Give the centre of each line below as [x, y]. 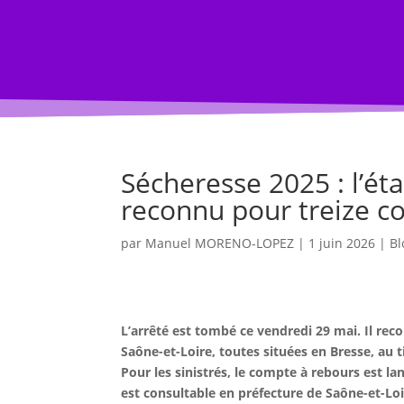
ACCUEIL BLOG [193, 58]
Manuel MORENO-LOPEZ [220, 243]
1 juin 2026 [342, 243]
